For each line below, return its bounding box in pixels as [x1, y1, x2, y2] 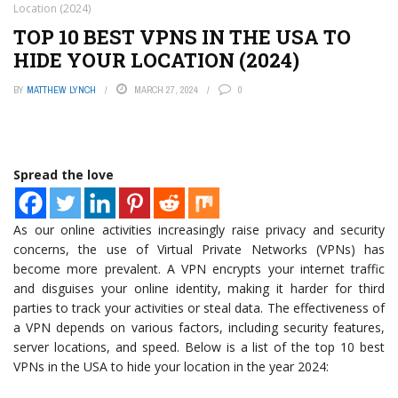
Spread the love [13, 166, 114, 183]
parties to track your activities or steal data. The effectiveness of [13, 299, 385, 316]
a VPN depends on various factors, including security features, [13, 319, 385, 336]
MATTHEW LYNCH [27, 84, 96, 96]
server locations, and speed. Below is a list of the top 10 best [13, 338, 385, 355]
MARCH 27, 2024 [134, 84, 198, 96]
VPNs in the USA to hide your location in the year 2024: [13, 358, 329, 375]
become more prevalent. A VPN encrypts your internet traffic [13, 260, 385, 277]
